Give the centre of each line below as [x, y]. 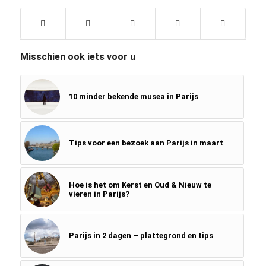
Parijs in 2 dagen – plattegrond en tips [141, 236]
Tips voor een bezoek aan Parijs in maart [146, 143]
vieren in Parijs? [99, 194]
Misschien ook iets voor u [77, 57]
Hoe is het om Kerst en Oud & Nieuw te [140, 185]
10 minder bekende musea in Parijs [133, 97]
